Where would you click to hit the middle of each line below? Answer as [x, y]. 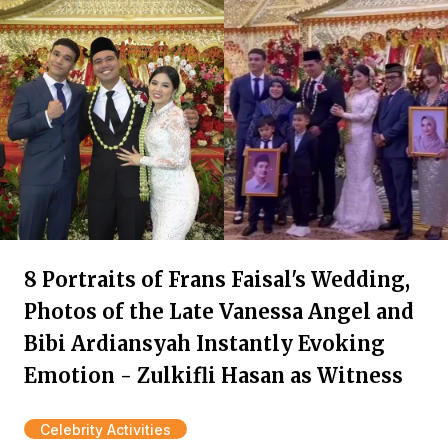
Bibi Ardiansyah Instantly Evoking [204, 343]
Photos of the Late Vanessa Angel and [219, 311]
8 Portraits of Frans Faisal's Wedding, [217, 279]
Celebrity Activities [105, 429]
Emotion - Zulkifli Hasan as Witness [213, 375]
